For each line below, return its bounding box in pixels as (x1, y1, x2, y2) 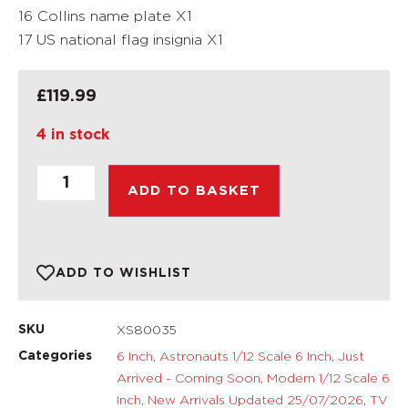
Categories (18, 350, 92, 362)
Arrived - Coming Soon (117, 371, 260, 384)
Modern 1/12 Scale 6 (267, 371, 390, 384)
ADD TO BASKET (127, 184, 261, 198)
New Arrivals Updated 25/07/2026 (148, 393, 363, 406)
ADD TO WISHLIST (56, 267, 191, 280)
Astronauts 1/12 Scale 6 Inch (159, 349, 331, 362)
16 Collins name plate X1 (18, 8, 192, 24)
